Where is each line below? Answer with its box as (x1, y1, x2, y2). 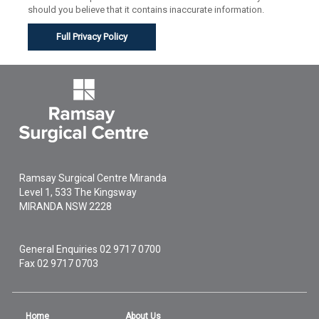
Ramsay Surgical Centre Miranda (19, 172, 167, 184)
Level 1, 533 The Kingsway (19, 187, 137, 198)
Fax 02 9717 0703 (19, 258, 99, 269)
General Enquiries (19, 244, 100, 255)
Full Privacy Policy (56, 31, 128, 42)
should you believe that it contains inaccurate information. (28, 4, 265, 15)
